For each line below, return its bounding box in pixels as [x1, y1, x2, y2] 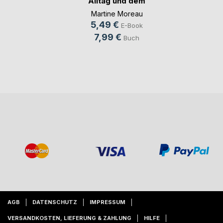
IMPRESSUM [90, 199, 125, 206]
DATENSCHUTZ [32, 199, 77, 206]
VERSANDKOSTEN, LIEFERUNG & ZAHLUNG [7, 215, 131, 222]
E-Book [121, 21, 143, 30]
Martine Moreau [91, 9, 143, 18]
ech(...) [104, 4, 129, 14]
